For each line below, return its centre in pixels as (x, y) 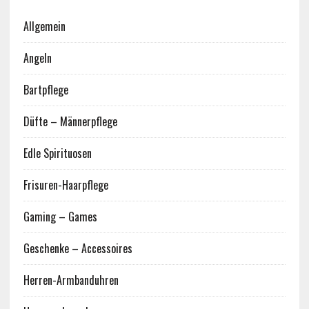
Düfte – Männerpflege (70, 122)
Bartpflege (46, 90)
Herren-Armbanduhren (71, 280)
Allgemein (44, 27)
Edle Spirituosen (57, 153)
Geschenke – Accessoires (78, 249)
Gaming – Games (60, 217)
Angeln (37, 58)
